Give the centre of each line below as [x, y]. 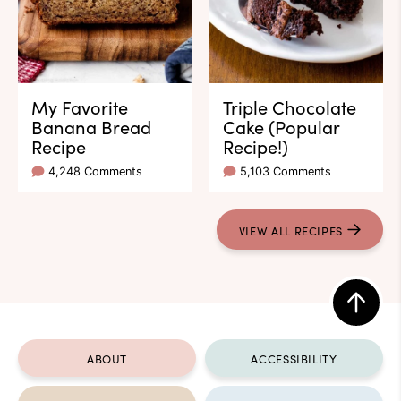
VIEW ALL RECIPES [290, 230]
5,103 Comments [286, 172]
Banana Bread [91, 127]
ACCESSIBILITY [294, 358]
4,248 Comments [95, 172]
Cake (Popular [281, 127]
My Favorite [80, 107]
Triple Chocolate [290, 107]
